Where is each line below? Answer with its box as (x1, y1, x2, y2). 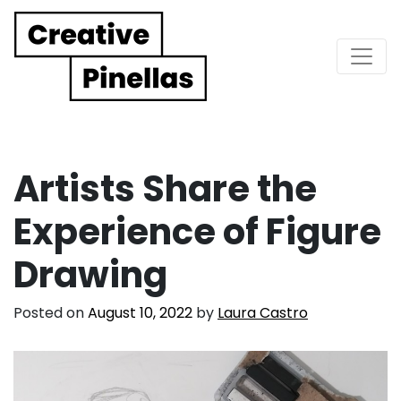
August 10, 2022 (88, 302, 192, 323)
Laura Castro (218, 302, 308, 323)
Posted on (13, 302, 88, 323)
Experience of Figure (13, 206, 381, 257)
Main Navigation (13, 51, 259, 92)
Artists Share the (13, 163, 317, 214)
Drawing (13, 249, 167, 300)
